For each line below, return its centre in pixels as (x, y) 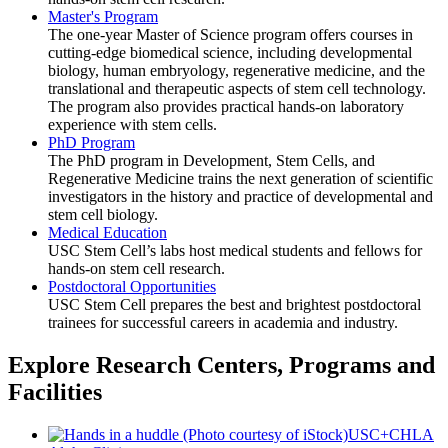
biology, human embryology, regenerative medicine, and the (236, 71)
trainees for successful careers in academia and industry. (223, 323)
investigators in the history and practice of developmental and (240, 197)
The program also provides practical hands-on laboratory (226, 107)
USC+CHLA (391, 435)
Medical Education (107, 233)
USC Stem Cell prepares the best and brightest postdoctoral (234, 305)
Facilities (55, 392)
